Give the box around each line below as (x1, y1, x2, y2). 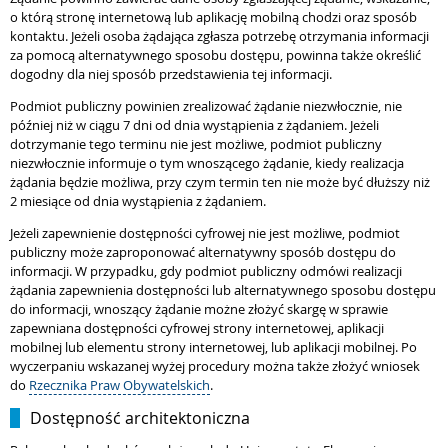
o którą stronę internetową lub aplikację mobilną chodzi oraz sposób (10, 8, 417, 26)
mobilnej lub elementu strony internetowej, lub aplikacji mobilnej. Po (10, 338, 417, 356)
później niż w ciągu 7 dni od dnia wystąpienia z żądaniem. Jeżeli (10, 116, 379, 134)
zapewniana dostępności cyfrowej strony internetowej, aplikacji (10, 319, 384, 337)
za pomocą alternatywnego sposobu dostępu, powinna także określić (10, 46, 421, 64)
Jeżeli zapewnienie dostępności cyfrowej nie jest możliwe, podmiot (10, 224, 400, 242)
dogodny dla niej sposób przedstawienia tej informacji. (10, 65, 332, 83)
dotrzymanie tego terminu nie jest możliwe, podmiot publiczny (10, 135, 382, 153)
